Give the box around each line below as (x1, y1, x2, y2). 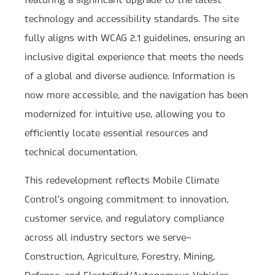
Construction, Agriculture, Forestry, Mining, (25, 250, 215, 261)
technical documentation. (25, 145, 137, 157)
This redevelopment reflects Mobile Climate (25, 174, 219, 185)
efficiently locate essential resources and (25, 126, 208, 138)
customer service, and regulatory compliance (25, 212, 224, 223)
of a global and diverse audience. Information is (25, 69, 235, 81)
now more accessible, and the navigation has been (25, 88, 248, 100)
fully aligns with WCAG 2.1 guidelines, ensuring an (25, 31, 245, 43)
